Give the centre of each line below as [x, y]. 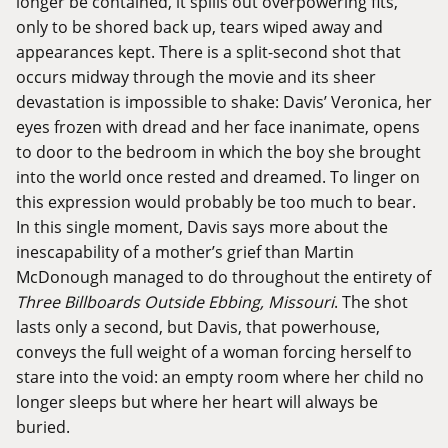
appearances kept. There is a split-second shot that [208, 52]
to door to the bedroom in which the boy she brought [218, 152]
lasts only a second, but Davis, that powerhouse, [198, 327]
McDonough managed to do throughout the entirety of [223, 277]
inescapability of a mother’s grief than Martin [185, 252]
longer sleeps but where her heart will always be [197, 402]
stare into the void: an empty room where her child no [220, 377]
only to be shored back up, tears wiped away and [199, 27]
